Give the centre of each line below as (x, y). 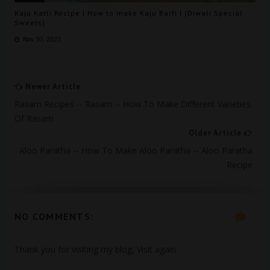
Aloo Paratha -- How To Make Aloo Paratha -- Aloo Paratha (136, 150)
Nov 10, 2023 (42, 39)
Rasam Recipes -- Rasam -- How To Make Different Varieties (132, 104)
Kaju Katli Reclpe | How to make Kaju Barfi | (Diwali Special (128, 13)
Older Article (217, 133)
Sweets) (30, 22)
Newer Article (52, 86)
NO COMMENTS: (54, 216)
